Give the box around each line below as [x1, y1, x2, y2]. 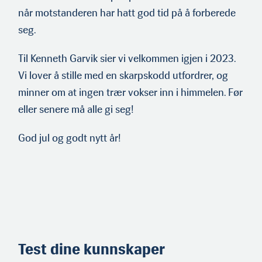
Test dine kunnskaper [18, 240, 165, 259]
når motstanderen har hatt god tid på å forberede [18, 6, 236, 20]
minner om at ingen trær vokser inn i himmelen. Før [18, 86, 243, 99]
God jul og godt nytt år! [18, 132, 121, 145]
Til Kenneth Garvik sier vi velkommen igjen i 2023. [18, 52, 236, 65]
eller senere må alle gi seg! [18, 103, 134, 116]
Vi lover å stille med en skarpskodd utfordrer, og [18, 69, 228, 82]
